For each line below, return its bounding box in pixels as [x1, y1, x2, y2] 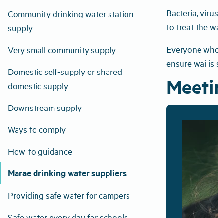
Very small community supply [8, 44, 116, 55]
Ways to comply [8, 124, 66, 135]
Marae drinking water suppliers [8, 167, 127, 179]
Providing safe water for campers [8, 189, 130, 200]
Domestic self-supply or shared [8, 66, 122, 77]
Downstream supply [8, 102, 82, 113]
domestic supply [8, 80, 68, 91]
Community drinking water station [8, 8, 134, 19]
